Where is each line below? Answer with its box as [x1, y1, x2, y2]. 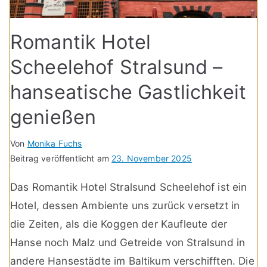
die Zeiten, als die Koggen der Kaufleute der [10, 218, 228, 231]
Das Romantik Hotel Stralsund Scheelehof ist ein [10, 181, 247, 194]
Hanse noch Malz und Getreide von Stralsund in [10, 236, 246, 249]
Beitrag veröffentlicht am [10, 153, 112, 164]
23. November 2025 [111, 153, 192, 164]
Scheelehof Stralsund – [10, 55, 223, 79]
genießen [10, 105, 97, 129]
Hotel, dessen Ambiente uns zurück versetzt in [10, 199, 240, 212]
